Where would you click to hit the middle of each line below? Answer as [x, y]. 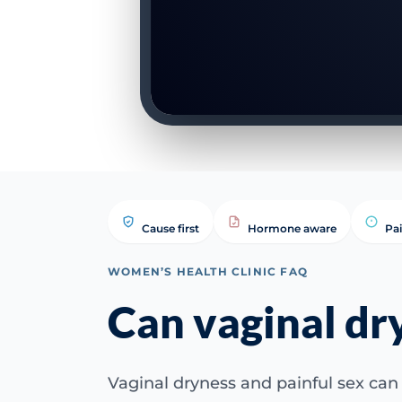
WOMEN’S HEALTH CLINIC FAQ [208, 271]
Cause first [170, 228]
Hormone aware [292, 228]
